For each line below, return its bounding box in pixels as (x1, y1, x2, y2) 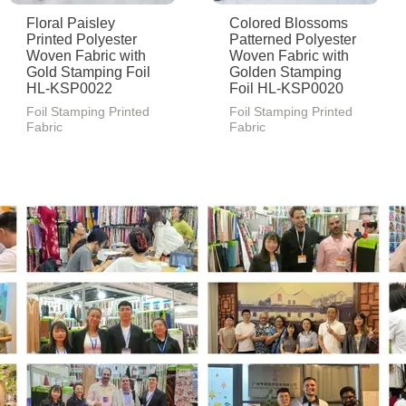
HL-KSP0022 (26, 81, 113, 97)
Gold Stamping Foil (26, 64, 151, 81)
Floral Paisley (26, 15, 116, 32)
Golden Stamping (229, 64, 343, 81)
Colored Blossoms (229, 15, 349, 32)
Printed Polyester (26, 32, 138, 48)
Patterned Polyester (229, 32, 357, 48)
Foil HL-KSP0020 (229, 81, 344, 97)
